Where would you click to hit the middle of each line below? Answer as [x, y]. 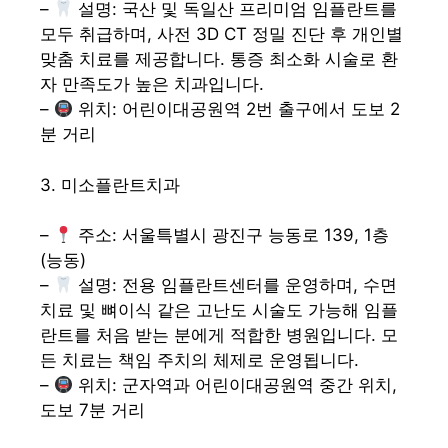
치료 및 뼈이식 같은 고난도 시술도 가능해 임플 [219, 310]
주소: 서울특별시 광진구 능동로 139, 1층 [231, 235]
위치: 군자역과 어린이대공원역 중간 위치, [235, 385]
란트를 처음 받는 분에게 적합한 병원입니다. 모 [219, 335]
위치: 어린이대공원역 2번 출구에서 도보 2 [237, 109]
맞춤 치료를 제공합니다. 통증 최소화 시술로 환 [219, 59]
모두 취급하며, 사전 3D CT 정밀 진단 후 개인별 [221, 34]
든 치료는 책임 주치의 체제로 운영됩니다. [199, 360]
